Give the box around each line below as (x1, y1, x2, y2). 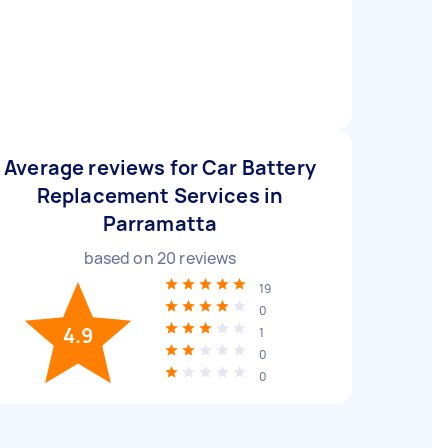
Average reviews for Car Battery (4, 154, 316, 181)
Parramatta (102, 210, 218, 237)
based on (83, 247, 157, 269)
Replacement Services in (36, 182, 284, 209)
